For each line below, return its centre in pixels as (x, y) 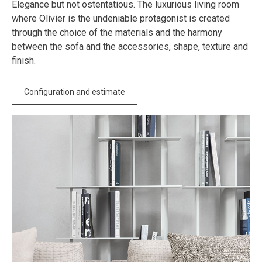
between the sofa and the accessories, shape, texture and (130, 46)
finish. (24, 60)
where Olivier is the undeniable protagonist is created (121, 18)
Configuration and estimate (75, 92)
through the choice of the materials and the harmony (117, 32)
